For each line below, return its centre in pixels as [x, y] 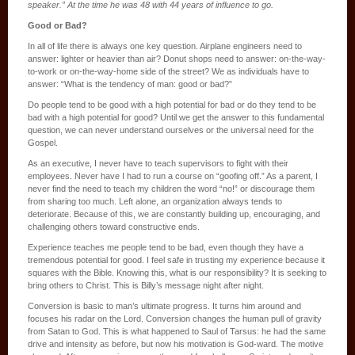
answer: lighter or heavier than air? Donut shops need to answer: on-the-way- [177, 58]
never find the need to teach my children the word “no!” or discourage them [171, 188]
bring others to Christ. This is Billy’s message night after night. [146, 285]
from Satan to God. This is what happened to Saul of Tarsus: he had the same [177, 331]
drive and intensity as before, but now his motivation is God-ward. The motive [176, 344]
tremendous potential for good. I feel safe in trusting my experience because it [176, 260]
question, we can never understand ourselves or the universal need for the [171, 130]
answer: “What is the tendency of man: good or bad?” [130, 84]
